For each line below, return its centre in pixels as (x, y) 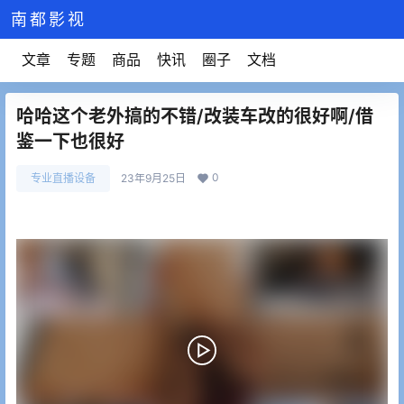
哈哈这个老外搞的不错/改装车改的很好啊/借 (195, 116)
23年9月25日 (153, 178)
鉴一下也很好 (70, 142)
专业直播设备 (63, 178)
